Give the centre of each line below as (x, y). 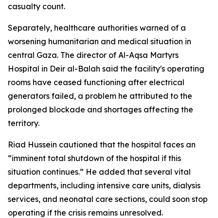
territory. (24, 123)
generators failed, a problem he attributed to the (100, 96)
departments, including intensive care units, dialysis (104, 185)
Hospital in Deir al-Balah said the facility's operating (106, 69)
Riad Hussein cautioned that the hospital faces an (102, 145)
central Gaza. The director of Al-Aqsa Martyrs (93, 55)
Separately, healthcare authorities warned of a (97, 28)
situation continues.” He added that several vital (99, 172)
